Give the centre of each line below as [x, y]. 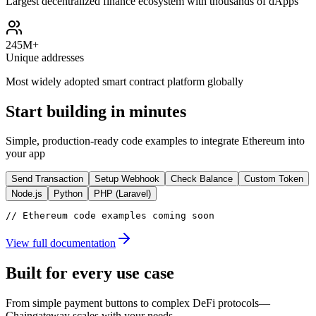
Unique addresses [45, 57]
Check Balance [202, 179]
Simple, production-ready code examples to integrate [122, 141]
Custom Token [274, 179]
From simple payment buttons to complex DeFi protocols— [138, 303]
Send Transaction [47, 179]
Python [68, 194]
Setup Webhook [127, 179]
